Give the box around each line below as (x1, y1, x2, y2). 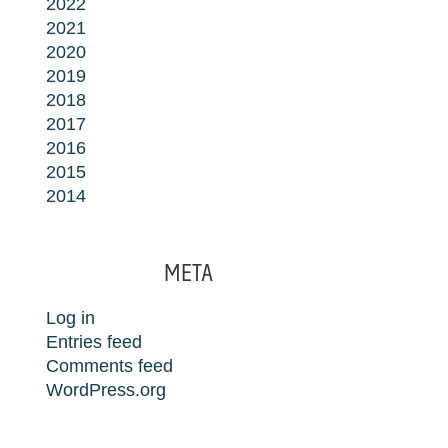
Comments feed (46, 356, 174, 376)
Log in (46, 308, 96, 328)
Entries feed (46, 332, 143, 352)
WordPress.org (46, 380, 167, 400)
